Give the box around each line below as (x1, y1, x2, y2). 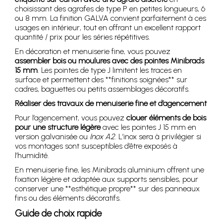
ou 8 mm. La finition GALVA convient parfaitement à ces (15, 13, 206, 23)
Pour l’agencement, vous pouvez (15, 112, 126, 122)
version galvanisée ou (15, 131, 90, 141)
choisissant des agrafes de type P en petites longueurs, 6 (15, 3, 205, 13)
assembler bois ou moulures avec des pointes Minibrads (15, 55, 204, 65)
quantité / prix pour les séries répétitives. (15, 32, 150, 42)
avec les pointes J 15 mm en (101, 122, 196, 132)
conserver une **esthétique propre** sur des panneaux (15, 183, 200, 193)
